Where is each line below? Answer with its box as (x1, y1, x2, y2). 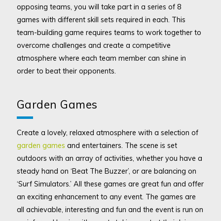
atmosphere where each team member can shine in (16, 53, 186, 63)
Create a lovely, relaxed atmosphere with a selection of (16, 127, 198, 137)
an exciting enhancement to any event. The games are (16, 191, 196, 201)
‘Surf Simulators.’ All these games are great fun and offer (16, 179, 204, 188)
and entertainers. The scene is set (65, 140, 177, 150)
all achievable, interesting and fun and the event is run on (16, 204, 203, 214)
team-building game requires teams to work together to (16, 28, 201, 37)
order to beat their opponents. (16, 66, 116, 76)
